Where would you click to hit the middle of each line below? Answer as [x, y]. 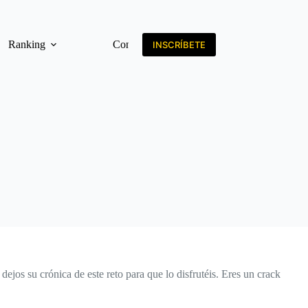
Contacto [132, 44]
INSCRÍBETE [179, 45]
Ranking [26, 44]
